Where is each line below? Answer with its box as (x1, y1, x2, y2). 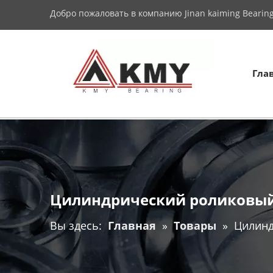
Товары (174, 218, 216, 233)
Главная (108, 218, 156, 233)
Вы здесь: (50, 218, 102, 233)
